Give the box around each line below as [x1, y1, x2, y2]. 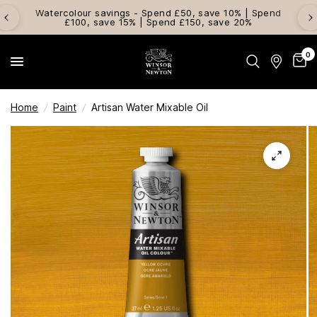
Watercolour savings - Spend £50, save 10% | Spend [35, 6, 282, 18]
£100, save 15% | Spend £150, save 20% [64, 16, 253, 28]
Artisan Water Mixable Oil [91, 101, 208, 113]
